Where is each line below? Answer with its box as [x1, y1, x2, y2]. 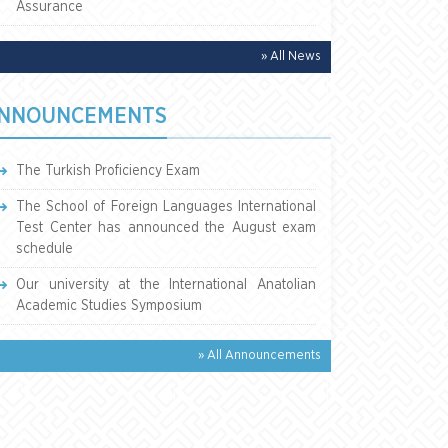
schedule [16, 242, 73, 256]
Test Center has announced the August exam [16, 221, 316, 235]
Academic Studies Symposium [16, 299, 202, 313]
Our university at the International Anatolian [16, 278, 316, 292]
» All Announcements [198, 349, 321, 362]
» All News [261, 50, 321, 63]
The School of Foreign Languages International [16, 200, 316, 214]
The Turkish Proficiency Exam [16, 164, 200, 178]
